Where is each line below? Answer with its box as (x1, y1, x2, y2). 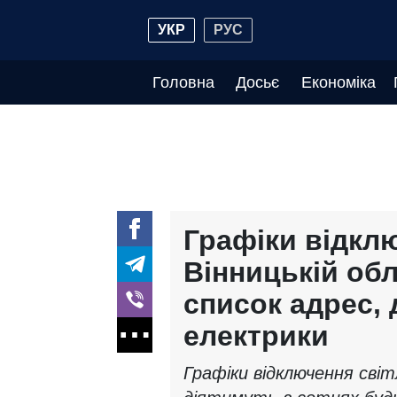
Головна (152, 74, 214, 91)
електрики (183, 320, 329, 352)
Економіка (300, 74, 376, 91)
